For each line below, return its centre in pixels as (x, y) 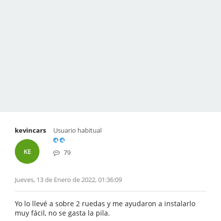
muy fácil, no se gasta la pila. (62, 213)
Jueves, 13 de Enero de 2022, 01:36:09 (68, 180)
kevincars (30, 130)
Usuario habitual (77, 130)
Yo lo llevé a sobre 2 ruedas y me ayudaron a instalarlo (105, 203)
